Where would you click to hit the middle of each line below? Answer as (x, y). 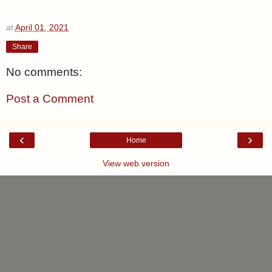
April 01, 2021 (42, 27)
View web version (136, 164)
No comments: (44, 72)
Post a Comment (50, 98)
